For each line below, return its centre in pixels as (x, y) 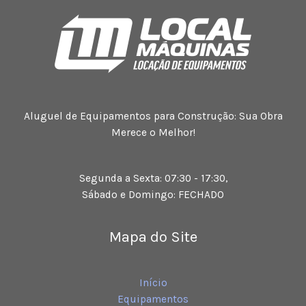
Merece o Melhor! (153, 133)
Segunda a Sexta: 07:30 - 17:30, (153, 179)
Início (153, 282)
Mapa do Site (153, 237)
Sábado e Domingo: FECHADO (153, 195)
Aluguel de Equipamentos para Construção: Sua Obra (153, 116)
